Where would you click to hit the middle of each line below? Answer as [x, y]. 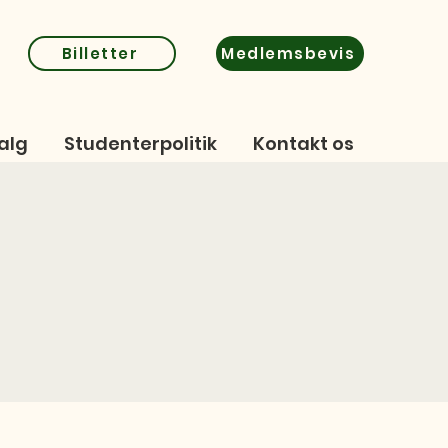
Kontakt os [303, 143]
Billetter [100, 53]
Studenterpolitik [140, 143]
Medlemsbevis [288, 53]
